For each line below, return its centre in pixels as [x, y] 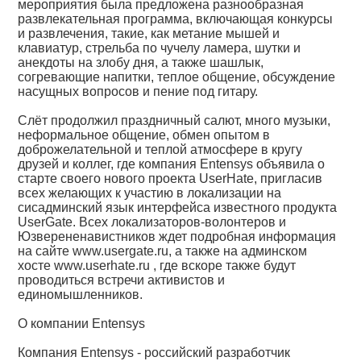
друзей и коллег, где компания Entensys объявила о [172, 164]
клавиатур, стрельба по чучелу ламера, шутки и [160, 48]
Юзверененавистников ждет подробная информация [177, 237]
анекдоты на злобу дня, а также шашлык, [141, 62]
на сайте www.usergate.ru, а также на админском [163, 251]
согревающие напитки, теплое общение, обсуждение [177, 77]
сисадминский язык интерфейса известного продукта [178, 207]
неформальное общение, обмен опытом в [144, 135]
